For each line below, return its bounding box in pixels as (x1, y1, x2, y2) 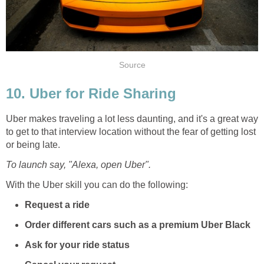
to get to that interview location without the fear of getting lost (6, 126, 256, 137)
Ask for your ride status (25, 239, 130, 250)
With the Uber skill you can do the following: (6, 179, 188, 190)
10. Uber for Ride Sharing (6, 85, 176, 101)
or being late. (6, 139, 60, 150)
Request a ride (25, 199, 90, 210)
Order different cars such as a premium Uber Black (25, 219, 250, 230)
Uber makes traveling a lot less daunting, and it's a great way (6, 113, 258, 124)
